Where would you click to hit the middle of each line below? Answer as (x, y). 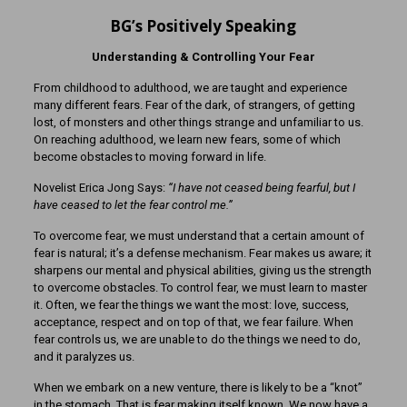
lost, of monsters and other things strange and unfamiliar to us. (198, 122)
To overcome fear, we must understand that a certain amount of (199, 236)
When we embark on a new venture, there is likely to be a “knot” (198, 387)
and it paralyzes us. (84, 357)
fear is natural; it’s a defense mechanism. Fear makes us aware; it (202, 253)
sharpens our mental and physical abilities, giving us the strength (202, 270)
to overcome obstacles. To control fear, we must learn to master (200, 288)
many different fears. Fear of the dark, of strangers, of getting (194, 105)
